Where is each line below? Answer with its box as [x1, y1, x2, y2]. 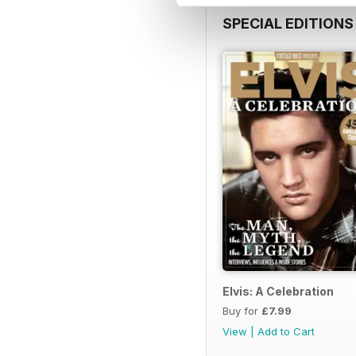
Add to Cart [257, 324, 315, 338]
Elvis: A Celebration [222, 284, 334, 298]
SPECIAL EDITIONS [222, 14, 354, 32]
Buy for [222, 304, 261, 317]
